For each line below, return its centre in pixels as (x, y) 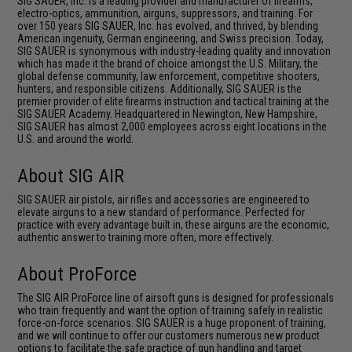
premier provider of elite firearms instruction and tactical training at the (174, 101)
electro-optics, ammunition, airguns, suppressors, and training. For (165, 13)
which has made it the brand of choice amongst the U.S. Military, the (168, 64)
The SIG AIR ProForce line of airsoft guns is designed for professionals (176, 298)
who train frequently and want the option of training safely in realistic (170, 310)
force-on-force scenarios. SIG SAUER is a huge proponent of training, (172, 323)
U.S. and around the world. (76, 139)
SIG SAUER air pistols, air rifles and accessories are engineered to (164, 200)
